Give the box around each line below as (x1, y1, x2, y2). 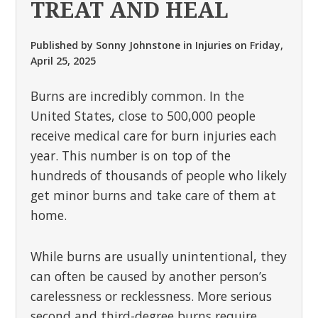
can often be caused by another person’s (31, 268, 268, 285)
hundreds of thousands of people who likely (31, 167, 287, 184)
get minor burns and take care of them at (31, 187, 277, 204)
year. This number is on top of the (31, 147, 231, 164)
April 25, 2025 (31, 54, 97, 67)
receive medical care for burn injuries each (31, 127, 278, 144)
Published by (31, 38, 97, 52)
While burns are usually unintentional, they (31, 248, 287, 265)
